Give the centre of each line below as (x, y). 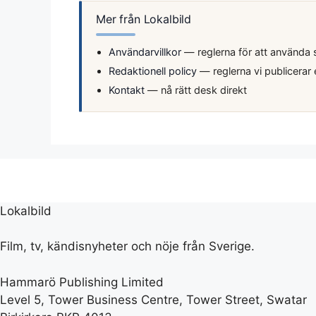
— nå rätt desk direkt (196, 90)
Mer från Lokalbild (144, 19)
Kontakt (127, 90)
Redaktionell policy (153, 71)
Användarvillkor (145, 52)
